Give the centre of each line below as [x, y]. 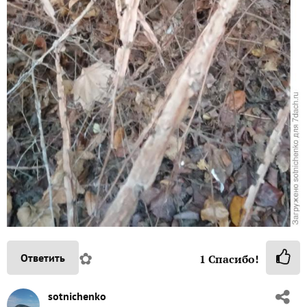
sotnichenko [77, 296]
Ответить [43, 257]
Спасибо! [232, 259]
